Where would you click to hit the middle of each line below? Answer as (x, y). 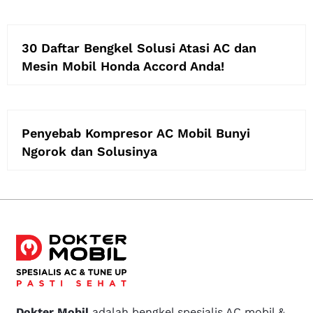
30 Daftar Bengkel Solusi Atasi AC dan (139, 48)
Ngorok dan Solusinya (89, 151)
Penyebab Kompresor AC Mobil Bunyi (136, 133)
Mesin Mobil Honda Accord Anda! (123, 66)
